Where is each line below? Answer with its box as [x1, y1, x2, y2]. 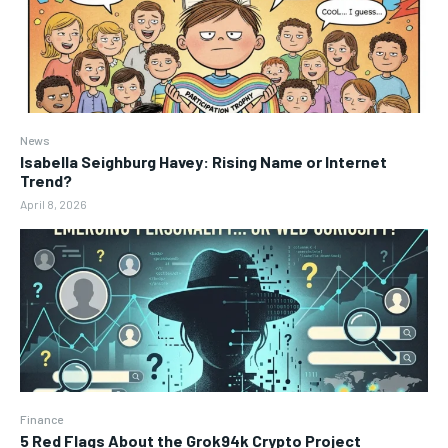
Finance [20, 412, 63, 427]
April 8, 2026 [20, 197, 87, 212]
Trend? [20, 171, 72, 191]
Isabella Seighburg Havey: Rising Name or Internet [20, 152, 387, 172]
